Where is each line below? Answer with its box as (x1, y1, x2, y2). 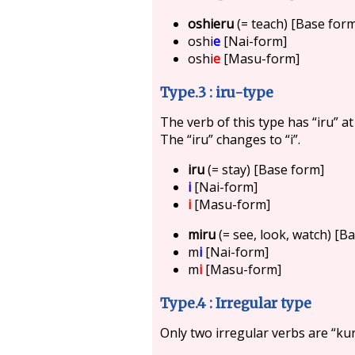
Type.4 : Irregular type (159, 294, 312, 312)
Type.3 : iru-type (159, 83, 274, 101)
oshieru (188, 14, 235, 32)
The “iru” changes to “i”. (159, 130, 300, 148)
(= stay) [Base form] (204, 160, 325, 178)
